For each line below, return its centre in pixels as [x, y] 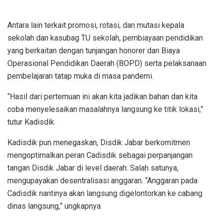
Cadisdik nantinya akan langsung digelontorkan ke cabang [105, 194]
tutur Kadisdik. [32, 122]
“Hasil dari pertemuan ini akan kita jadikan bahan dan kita [102, 97]
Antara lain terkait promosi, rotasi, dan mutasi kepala [96, 25]
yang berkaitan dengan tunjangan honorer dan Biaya [94, 51]
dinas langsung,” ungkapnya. [55, 206]
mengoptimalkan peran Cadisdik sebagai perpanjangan [100, 155]
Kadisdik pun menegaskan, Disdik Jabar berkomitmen [99, 143]
